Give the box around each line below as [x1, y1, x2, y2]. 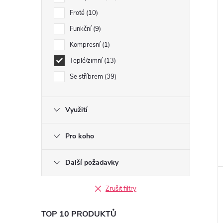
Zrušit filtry [106, 184, 136, 193]
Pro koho [65, 131, 94, 141]
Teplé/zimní [70, 56, 104, 65]
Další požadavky [65, 158, 118, 167]
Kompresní [70, 40, 102, 49]
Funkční [70, 24, 93, 33]
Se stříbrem [70, 72, 105, 81]
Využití [65, 105, 88, 114]
